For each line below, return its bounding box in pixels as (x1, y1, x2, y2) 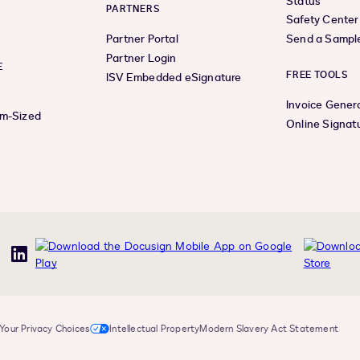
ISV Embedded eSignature (106, 70, 242, 86)
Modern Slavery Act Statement (199, 322, 339, 336)
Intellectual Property (109, 322, 200, 336)
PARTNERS (106, 2, 161, 16)
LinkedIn (18, 253, 62, 269)
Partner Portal (106, 31, 178, 47)
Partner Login (106, 51, 177, 67)
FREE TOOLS (286, 68, 349, 82)
